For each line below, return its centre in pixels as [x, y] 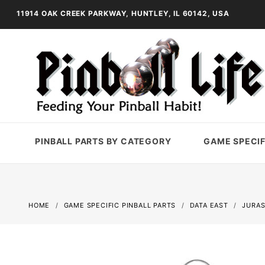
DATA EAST [209, 205]
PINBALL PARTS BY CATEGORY [103, 141]
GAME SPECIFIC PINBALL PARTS [120, 205]
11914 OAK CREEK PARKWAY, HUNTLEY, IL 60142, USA [123, 13]
